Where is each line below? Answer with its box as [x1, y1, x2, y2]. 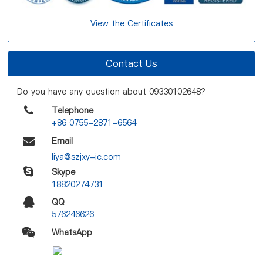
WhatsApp [51, 226, 92, 238]
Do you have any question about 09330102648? [17, 85, 206, 97]
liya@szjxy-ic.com [51, 150, 121, 163]
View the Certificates [90, 17, 173, 29]
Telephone [51, 104, 93, 116]
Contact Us [105, 56, 157, 70]
